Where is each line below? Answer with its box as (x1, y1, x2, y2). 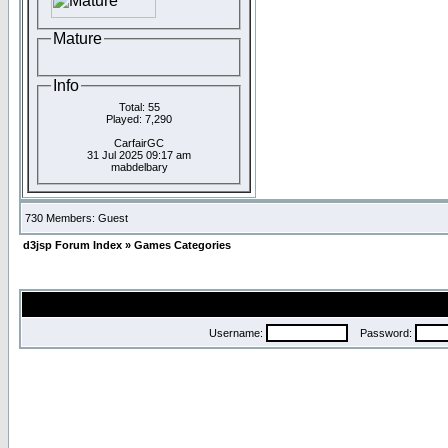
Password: (348, 327, 415, 339)
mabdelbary (110, 160, 168, 173)
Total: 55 (118, 100, 160, 113)
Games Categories (134, 239, 231, 251)
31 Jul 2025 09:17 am (87, 148, 191, 161)
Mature (53, 29, 102, 47)
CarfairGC (114, 136, 164, 149)
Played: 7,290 (106, 112, 172, 125)
